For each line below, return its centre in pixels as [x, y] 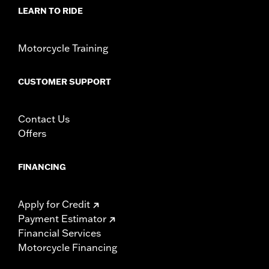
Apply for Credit [54, 204]
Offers [32, 133]
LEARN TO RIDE [50, 11]
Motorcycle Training [63, 48]
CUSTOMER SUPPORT [65, 81]
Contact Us [44, 119]
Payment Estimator [62, 218]
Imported [55, 12]
